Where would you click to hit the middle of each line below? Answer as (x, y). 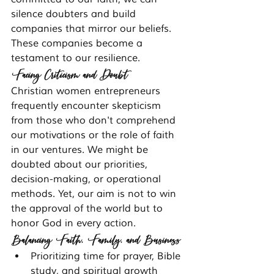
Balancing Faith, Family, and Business (95, 239)
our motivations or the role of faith (94, 135)
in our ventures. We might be (81, 150)
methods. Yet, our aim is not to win (95, 194)
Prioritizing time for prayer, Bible (107, 257)
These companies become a (78, 44)
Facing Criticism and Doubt (69, 74)
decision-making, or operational (87, 180)
